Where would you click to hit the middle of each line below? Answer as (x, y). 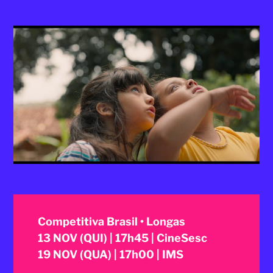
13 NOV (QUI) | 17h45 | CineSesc (123, 238)
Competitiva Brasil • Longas (112, 221)
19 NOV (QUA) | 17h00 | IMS (111, 254)
